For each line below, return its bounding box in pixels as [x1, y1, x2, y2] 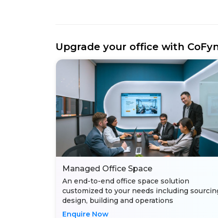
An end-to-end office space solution [62, 177, 189, 185]
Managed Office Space [62, 164, 152, 173]
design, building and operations [62, 196, 173, 205]
